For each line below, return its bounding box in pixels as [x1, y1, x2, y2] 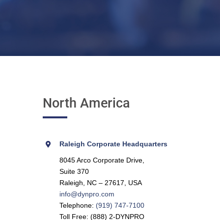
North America [43, 95, 130, 111]
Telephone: [59, 201, 96, 209]
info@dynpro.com [59, 190, 114, 198]
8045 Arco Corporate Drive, [59, 156, 144, 164]
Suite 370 [59, 167, 89, 175]
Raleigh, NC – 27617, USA [59, 179, 142, 187]
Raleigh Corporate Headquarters [59, 140, 167, 148]
